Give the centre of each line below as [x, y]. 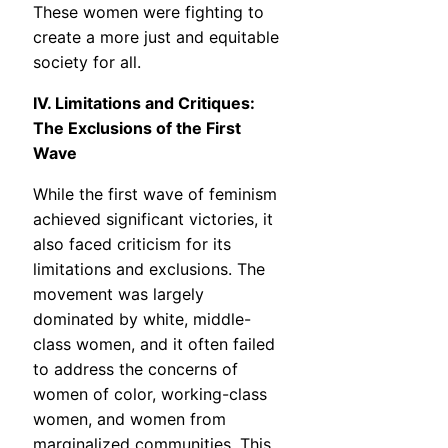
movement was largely [118, 294]
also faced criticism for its [132, 244]
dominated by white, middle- [142, 319]
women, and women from [129, 419]
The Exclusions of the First [137, 128]
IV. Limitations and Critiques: [144, 103]
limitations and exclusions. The [149, 269]
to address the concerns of [135, 369]
